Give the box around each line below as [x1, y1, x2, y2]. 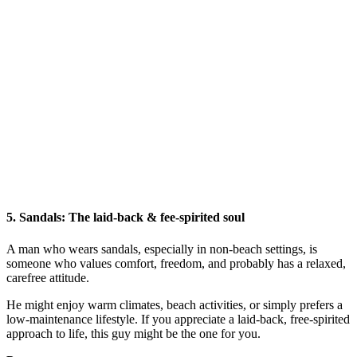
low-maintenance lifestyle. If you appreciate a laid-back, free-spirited [6, 312, 350, 326]
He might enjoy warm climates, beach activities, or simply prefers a [6, 297, 343, 312]
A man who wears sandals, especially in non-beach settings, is [6, 241, 317, 256]
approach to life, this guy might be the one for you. [6, 326, 261, 340]
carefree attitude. [6, 270, 89, 284]
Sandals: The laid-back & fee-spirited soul [19, 210, 245, 225]
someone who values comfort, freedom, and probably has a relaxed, [6, 256, 346, 270]
